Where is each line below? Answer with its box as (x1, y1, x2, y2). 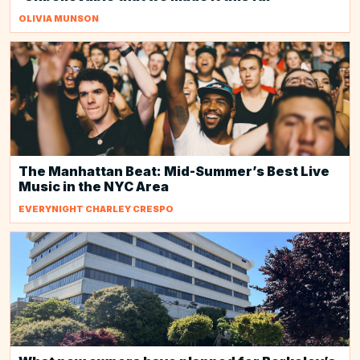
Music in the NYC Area (18, 178, 169, 194)
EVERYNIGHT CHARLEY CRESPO (18, 203, 174, 215)
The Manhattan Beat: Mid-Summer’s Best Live (18, 163, 329, 179)
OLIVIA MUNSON (18, 13, 99, 24)
